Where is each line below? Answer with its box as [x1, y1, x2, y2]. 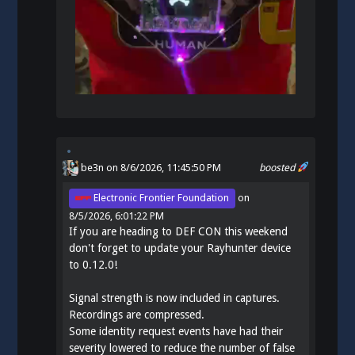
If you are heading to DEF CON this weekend [69, 224, 288, 238]
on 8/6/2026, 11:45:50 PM [104, 161, 222, 174]
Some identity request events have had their [69, 324, 284, 338]
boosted [259, 161, 298, 174]
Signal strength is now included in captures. [69, 291, 281, 304]
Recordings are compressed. [69, 307, 205, 321]
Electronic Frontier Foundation [91, 192, 230, 204]
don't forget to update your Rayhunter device [69, 241, 292, 254]
